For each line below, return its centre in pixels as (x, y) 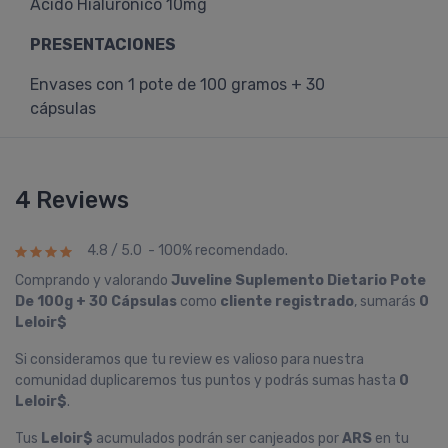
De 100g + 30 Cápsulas (96, 301)
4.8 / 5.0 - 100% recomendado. (187, 251)
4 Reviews (72, 200)
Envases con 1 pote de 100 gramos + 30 (177, 84)
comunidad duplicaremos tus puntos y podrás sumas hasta (207, 380)
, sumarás (386, 301)
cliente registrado (287, 301)
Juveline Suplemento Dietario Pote (298, 280)
